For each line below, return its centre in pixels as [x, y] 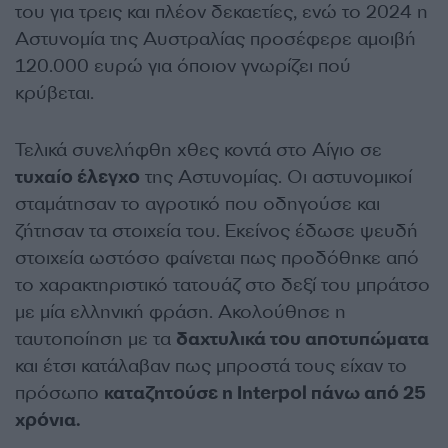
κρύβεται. [54, 93]
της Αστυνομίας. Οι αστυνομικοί [276, 177]
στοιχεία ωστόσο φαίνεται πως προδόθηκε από [217, 258]
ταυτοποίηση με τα [95, 339]
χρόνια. [47, 420]
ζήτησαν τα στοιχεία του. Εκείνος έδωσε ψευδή [216, 231]
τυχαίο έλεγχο [77, 177]
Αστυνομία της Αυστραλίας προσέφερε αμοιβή [215, 39]
